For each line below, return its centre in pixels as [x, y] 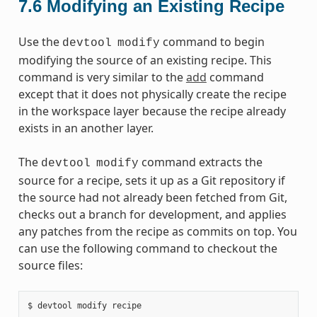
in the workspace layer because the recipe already [152, 111]
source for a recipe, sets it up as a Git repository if [151, 180]
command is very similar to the [102, 77]
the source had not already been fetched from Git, [152, 197]
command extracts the [200, 162]
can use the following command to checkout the [148, 248]
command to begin [212, 41]
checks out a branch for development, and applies [152, 214]
